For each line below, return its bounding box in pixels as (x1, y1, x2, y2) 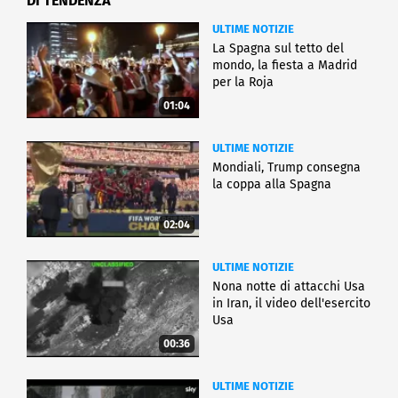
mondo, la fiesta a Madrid (212, 57, 357, 73)
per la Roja (212, 74, 274, 90)
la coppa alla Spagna (212, 176, 331, 192)
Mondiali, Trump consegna (212, 159, 361, 175)
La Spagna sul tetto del (212, 40, 344, 56)
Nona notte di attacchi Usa (212, 278, 365, 294)
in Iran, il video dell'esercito (212, 295, 370, 311)
